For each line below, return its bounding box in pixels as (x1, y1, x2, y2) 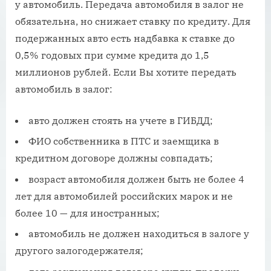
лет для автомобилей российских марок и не (15, 189, 233, 202)
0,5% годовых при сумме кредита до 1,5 (15, 49, 209, 62)
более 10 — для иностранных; (15, 206, 160, 219)
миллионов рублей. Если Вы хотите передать (15, 66, 237, 79)
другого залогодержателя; (15, 244, 143, 257)
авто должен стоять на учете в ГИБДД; (28, 114, 213, 127)
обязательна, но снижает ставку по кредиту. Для (15, 15, 250, 28)
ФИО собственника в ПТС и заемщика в (28, 135, 219, 148)
